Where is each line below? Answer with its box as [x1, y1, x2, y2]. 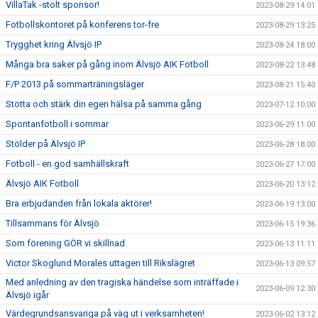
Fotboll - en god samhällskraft [6, 158, 129, 169]
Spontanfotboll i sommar [6, 119, 109, 129]
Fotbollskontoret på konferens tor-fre [6, 19, 159, 30]
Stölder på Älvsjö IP [6, 138, 85, 149]
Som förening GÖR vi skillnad [6, 238, 125, 248]
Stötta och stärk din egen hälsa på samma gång [6, 99, 202, 109]
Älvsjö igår [6, 290, 49, 300]
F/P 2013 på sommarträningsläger [6, 79, 144, 89]
